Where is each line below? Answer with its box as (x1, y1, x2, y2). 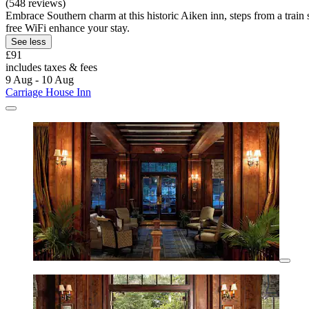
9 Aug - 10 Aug (6, 74, 74, 86)
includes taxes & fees (6, 61, 97, 74)
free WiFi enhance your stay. (6, 22, 130, 34)
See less (11, 37, 46, 48)
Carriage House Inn (6, 86, 91, 99)
